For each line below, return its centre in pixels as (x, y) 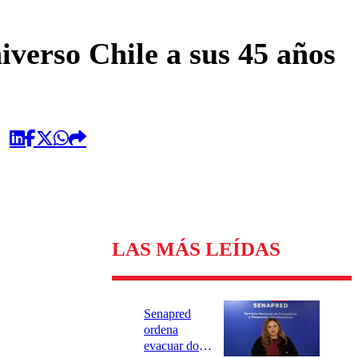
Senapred (167, 314)
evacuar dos (174, 346)
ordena (161, 330)
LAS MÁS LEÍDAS (196, 249)
